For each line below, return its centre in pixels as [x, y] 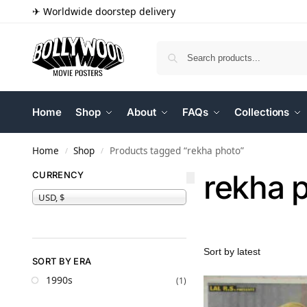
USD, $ [51, 197]
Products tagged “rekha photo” [176, 151]
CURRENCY [58, 175]
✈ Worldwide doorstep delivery [104, 11]
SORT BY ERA [62, 261]
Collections [262, 112]
